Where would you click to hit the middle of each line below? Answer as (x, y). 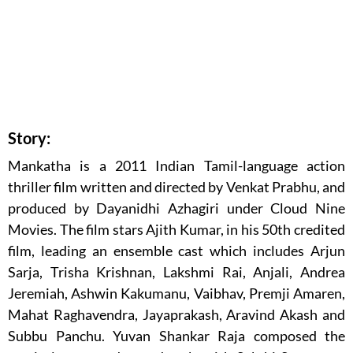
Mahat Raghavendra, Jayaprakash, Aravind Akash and (176, 314)
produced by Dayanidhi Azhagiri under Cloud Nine (176, 208)
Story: (29, 137)
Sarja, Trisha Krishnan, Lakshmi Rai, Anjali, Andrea (176, 271)
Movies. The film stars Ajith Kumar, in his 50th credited (176, 229)
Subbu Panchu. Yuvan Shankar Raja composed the (176, 335)
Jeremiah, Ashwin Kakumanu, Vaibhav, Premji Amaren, (176, 293)
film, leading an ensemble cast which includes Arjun (176, 250)
